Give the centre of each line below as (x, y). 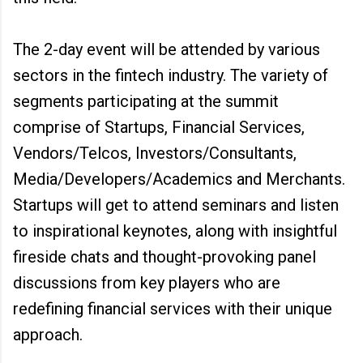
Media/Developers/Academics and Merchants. (179, 179)
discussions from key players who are (147, 283)
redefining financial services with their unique (173, 309)
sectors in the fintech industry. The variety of (171, 75)
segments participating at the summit (146, 101)
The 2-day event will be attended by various (167, 49)
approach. (48, 335)
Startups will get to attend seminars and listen (176, 205)
